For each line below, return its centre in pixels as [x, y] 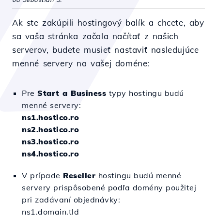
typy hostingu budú [145, 93]
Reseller [79, 175]
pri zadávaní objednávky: [71, 200]
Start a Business [72, 93]
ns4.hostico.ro [50, 154]
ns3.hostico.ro [50, 141]
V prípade [42, 175]
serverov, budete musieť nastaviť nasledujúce [106, 50]
